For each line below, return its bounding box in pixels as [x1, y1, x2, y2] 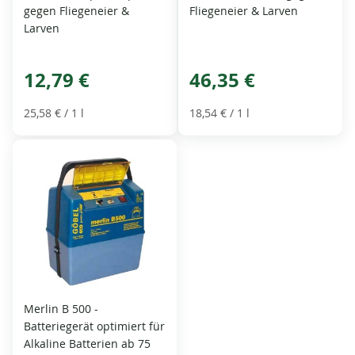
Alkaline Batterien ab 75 [24, 336, 151, 352]
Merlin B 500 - [24, 301, 99, 317]
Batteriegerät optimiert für [24, 319, 166, 334]
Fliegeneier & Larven [189, 3, 298, 19]
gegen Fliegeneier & [24, 3, 130, 19]
